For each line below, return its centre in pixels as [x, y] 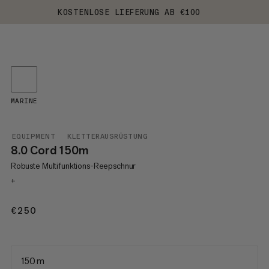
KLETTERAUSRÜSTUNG [108, 136]
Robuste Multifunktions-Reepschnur [73, 166]
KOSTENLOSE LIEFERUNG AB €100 [129, 12]
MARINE [24, 101]
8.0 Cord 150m [50, 150]
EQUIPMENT [34, 136]
